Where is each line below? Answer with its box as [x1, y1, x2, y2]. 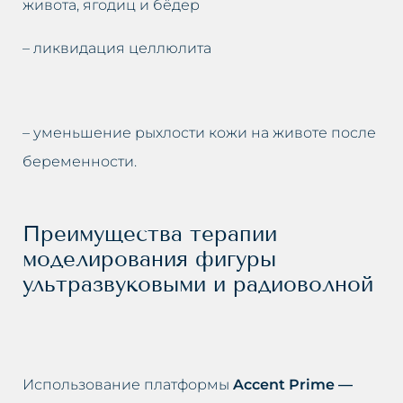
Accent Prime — [233, 375, 353, 393]
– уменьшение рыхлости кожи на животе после [22, 123, 376, 141]
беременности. [22, 152, 137, 170]
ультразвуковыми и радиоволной [22, 270, 373, 297]
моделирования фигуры [22, 245, 276, 272]
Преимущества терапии [22, 219, 277, 246]
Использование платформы [22, 375, 233, 393]
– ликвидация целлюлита [22, 39, 211, 57]
